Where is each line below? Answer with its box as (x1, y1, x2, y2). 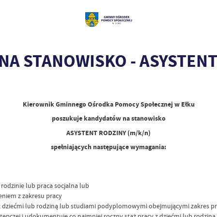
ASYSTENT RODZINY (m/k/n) (66, 128, 151, 138)
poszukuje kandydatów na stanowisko (51, 114, 166, 124)
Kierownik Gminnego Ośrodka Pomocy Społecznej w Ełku (22, 99, 195, 109)
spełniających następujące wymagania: (51, 142, 166, 152)
